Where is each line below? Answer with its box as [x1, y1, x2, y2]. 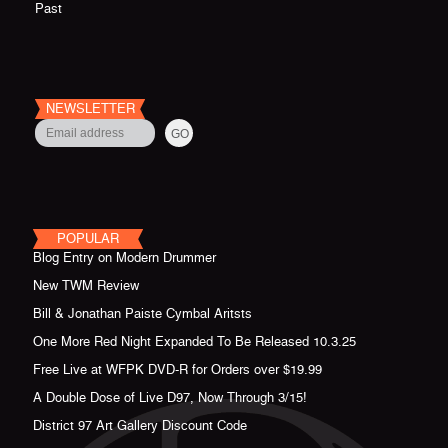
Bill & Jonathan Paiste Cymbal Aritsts [33, 306, 252, 321]
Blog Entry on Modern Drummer [33, 250, 216, 265]
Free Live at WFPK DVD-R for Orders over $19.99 [33, 362, 322, 377]
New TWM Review [33, 278, 139, 293]
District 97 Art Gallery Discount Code [33, 418, 247, 433]
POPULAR [57, 231, 119, 246]
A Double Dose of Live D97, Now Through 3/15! [33, 390, 307, 405]
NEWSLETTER [45, 101, 135, 116]
